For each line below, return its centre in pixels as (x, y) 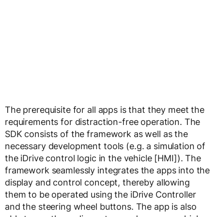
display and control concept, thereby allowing (97, 182)
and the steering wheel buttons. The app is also (101, 207)
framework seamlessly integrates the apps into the (108, 170)
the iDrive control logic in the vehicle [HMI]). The (103, 158)
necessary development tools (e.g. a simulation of (105, 146)
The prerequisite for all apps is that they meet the (105, 110)
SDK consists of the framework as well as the (96, 134)
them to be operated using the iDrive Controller (101, 194)
